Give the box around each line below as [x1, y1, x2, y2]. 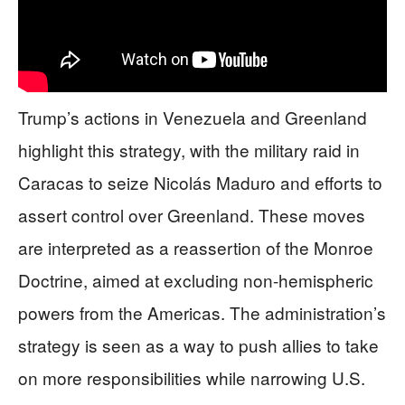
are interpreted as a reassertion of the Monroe [18, 234, 373, 259]
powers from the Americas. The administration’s [18, 299, 386, 325]
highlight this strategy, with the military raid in [18, 137, 360, 162]
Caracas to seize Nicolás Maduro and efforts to [18, 169, 382, 194]
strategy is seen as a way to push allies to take [18, 332, 379, 357]
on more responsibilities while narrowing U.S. [18, 364, 365, 390]
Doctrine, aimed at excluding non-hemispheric [18, 267, 373, 292]
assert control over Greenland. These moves [18, 202, 365, 227]
